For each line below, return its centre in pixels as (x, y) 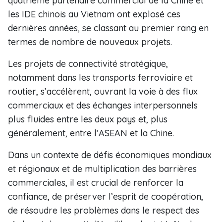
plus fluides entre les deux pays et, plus (88, 119)
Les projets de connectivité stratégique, (88, 64)
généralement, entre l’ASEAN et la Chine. (91, 133)
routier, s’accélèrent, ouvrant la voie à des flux (103, 91)
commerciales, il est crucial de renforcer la (96, 183)
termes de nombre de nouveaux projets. (90, 42)
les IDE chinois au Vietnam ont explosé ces (94, 14)
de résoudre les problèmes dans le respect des (104, 210)
